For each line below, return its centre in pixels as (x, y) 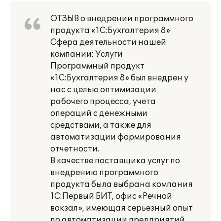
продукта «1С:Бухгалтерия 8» (110, 31)
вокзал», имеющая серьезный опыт (122, 208)
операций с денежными (99, 113)
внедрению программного (104, 173)
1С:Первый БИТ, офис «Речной (111, 196)
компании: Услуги (87, 54)
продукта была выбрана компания (122, 184)
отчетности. (75, 149)
